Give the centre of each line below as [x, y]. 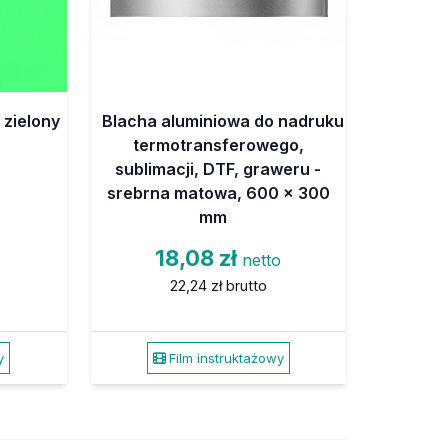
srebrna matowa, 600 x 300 [218, 192]
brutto [246, 285]
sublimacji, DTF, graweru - [218, 168]
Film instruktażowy [226, 357]
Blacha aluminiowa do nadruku [223, 120]
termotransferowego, [218, 144]
